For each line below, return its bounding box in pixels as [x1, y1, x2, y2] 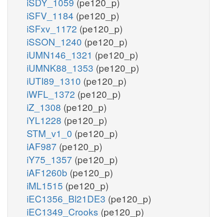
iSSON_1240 [27, 34, 84, 48]
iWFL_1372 [27, 87, 77, 100]
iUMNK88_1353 [27, 61, 96, 74]
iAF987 [27, 139, 59, 153]
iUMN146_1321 [27, 47, 95, 61]
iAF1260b [27, 165, 70, 179]
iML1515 [27, 178, 65, 192]
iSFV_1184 [27, 8, 76, 22]
